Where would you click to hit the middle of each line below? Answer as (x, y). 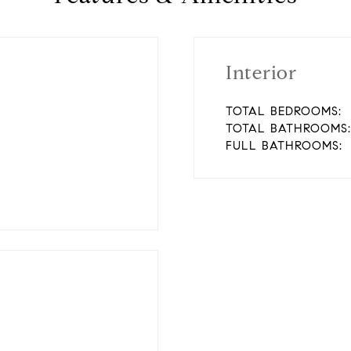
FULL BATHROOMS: (284, 146)
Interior (261, 73)
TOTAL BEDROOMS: (283, 111)
